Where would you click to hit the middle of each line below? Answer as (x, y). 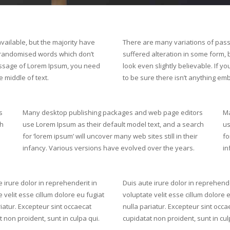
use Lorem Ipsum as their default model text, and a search (113, 124)
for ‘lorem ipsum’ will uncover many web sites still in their (110, 136)
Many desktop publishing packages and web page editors (113, 112)
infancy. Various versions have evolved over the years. (109, 148)
